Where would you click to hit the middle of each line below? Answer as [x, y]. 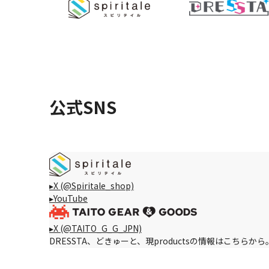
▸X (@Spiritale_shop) [92, 185]
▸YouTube [68, 198]
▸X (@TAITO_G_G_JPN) [95, 228]
